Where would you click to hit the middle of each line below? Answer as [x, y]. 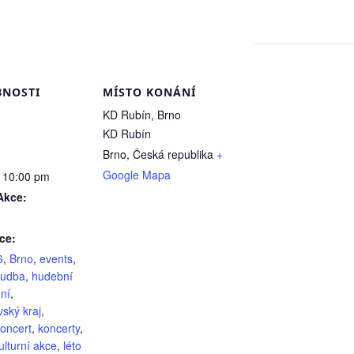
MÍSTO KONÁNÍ [149, 92]
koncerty [59, 328]
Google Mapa [137, 175]
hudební [52, 276]
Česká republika [173, 154]
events [56, 259]
